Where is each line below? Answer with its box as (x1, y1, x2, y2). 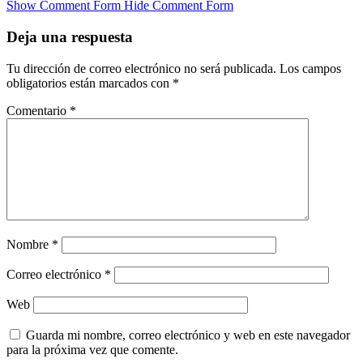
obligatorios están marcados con (6, 75, 173, 90)
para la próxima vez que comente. (6, 342, 178, 357)
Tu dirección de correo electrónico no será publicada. (6, 61, 276, 75)
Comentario (6, 103, 70, 117)
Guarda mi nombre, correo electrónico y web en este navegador (26, 327, 350, 342)
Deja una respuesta (6, 28, 133, 45)
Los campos (280, 61, 341, 75)
